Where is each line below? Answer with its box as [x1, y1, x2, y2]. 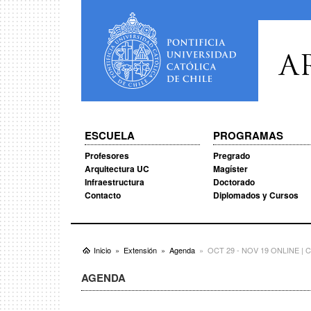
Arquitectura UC [85, 162, 149, 175]
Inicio [94, 244, 111, 255]
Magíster [212, 162, 248, 175]
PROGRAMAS [212, 128, 283, 143]
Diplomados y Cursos [212, 189, 299, 201]
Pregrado [212, 149, 250, 162]
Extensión [124, 244, 157, 255]
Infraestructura [85, 176, 144, 188]
